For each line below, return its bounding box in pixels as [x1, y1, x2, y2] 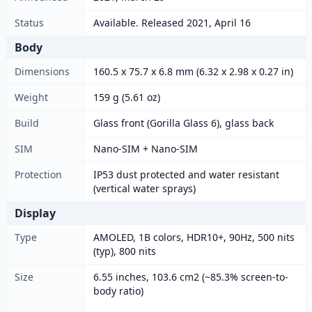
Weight [15, 91, 48, 104]
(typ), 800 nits [93, 244, 156, 258]
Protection [15, 168, 62, 181]
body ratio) [93, 284, 143, 297]
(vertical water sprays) [93, 182, 196, 195]
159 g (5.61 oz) [93, 91, 160, 104]
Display [15, 205, 56, 221]
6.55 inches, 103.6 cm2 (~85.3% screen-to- [93, 270, 288, 283]
